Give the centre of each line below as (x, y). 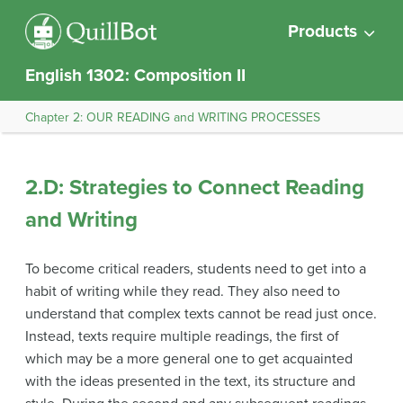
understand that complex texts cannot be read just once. (201, 314)
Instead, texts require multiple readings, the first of (182, 336)
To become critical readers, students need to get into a (196, 269)
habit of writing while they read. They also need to (183, 291)
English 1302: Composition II (135, 75)
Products (322, 31)
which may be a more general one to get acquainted (189, 359)
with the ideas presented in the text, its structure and (190, 381)
